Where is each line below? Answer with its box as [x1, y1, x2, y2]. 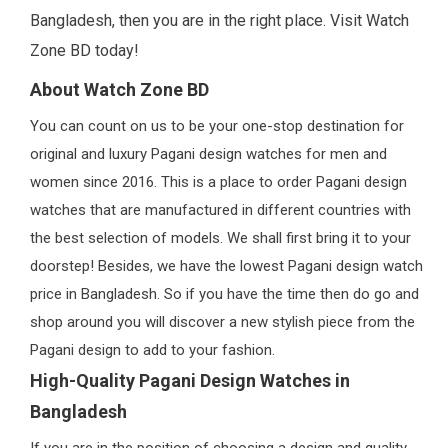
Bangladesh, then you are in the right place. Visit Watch [30, 11, 409, 31]
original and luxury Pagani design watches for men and [30, 144, 387, 163]
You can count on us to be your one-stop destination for [30, 116, 404, 135]
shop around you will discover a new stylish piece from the [30, 312, 415, 331]
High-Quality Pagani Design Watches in [30, 369, 350, 391]
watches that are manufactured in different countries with [30, 200, 411, 219]
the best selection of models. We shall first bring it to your [30, 228, 411, 247]
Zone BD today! [30, 41, 139, 61]
